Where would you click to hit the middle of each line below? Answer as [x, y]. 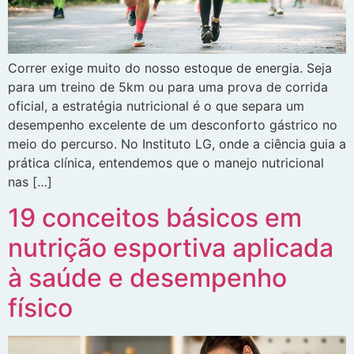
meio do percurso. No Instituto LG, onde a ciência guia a [177, 144]
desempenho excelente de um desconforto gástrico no [173, 125]
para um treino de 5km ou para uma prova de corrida [168, 87]
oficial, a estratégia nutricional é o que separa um [156, 106]
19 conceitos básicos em [155, 217]
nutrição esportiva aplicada [171, 247]
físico [40, 307]
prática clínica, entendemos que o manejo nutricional [166, 163]
